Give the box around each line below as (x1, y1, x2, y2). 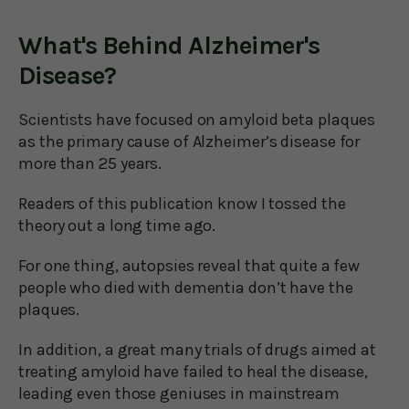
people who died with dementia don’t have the (18, 277, 353, 298)
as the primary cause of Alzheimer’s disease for (18, 131, 361, 152)
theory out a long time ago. (18, 215, 216, 236)
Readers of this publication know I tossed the (18, 193, 346, 214)
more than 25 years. (18, 152, 163, 173)
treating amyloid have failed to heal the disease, (18, 361, 369, 382)
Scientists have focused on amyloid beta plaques (18, 109, 376, 130)
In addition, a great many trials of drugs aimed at (18, 339, 376, 360)
